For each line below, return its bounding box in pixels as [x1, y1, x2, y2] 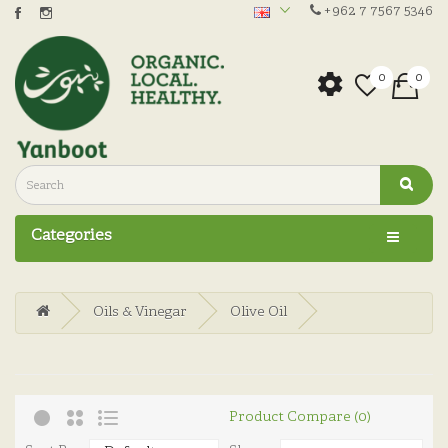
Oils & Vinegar [93, 304, 187, 322]
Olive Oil [230, 304, 287, 322]
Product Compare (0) [229, 408, 371, 426]
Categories [31, 226, 112, 247]
